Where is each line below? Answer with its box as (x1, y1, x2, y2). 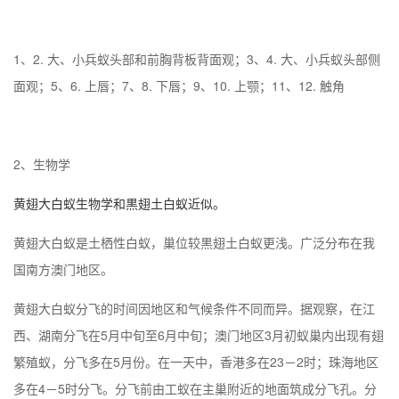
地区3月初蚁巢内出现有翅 (240, 325, 384, 344)
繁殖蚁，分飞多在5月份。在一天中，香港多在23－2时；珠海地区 (13, 352, 379, 370)
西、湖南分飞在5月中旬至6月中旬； (13, 325, 215, 344)
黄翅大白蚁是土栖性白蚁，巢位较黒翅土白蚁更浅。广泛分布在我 (13, 232, 375, 251)
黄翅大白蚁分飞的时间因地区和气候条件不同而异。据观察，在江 (13, 298, 375, 317)
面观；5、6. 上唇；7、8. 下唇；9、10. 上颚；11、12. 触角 (13, 76, 345, 94)
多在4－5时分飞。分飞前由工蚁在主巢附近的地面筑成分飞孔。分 (13, 379, 377, 397)
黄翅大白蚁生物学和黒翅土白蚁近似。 (13, 193, 225, 212)
